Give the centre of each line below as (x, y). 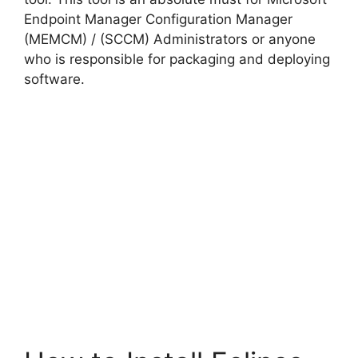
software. (54, 79)
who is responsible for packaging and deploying (177, 59)
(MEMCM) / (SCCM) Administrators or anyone (170, 39)
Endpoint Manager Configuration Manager (158, 19)
